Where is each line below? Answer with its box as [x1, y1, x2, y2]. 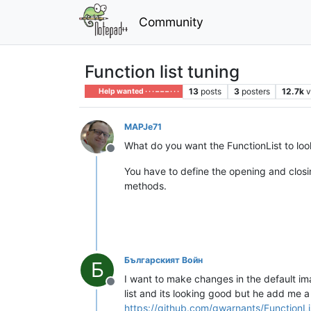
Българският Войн [124, 254, 203, 265]
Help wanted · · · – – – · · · [97, 86, 180, 96]
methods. [124, 179, 167, 192]
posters [241, 85, 270, 96]
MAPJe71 [124, 121, 162, 132]
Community [138, 14, 203, 29]
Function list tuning [85, 60, 239, 82]
